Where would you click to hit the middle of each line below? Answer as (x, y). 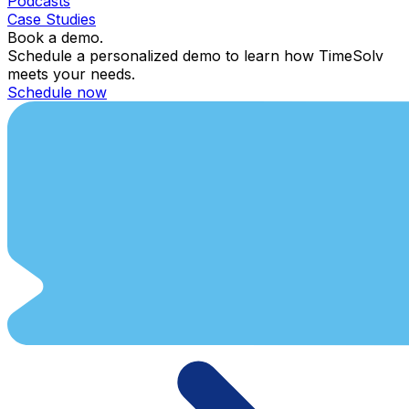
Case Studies (52, 19)
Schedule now (57, 92)
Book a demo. (55, 37)
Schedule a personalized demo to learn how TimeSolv (195, 55)
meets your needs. (71, 73)
